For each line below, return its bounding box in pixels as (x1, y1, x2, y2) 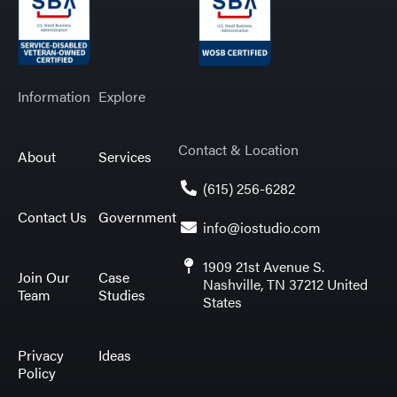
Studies (97, 284, 145, 305)
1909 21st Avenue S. (202, 255, 324, 276)
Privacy (18, 344, 64, 365)
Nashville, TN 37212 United (202, 273, 368, 294)
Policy (18, 362, 56, 383)
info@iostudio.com (202, 216, 321, 237)
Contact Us (18, 206, 87, 227)
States (202, 291, 242, 312)
